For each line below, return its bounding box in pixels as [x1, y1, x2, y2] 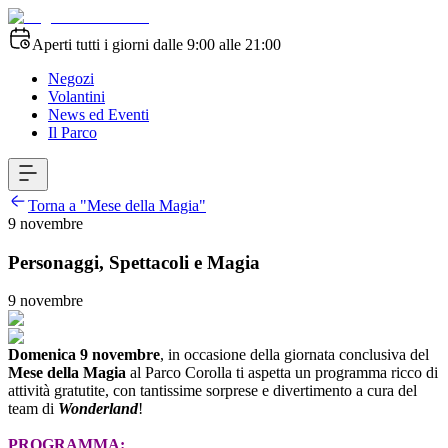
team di [8, 400, 58, 418]
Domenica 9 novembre [8, 346, 160, 364]
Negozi [48, 70, 94, 87]
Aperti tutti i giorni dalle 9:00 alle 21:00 [32, 36, 281, 53]
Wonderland [58, 400, 138, 418]
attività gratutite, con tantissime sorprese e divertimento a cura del [8, 382, 417, 400]
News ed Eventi [48, 106, 149, 123]
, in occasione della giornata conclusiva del [160, 346, 429, 364]
